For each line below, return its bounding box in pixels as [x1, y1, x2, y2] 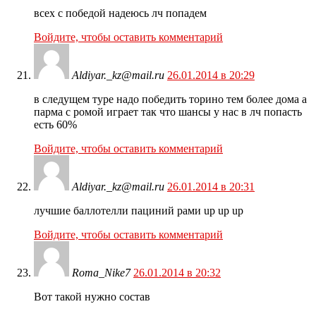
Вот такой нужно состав [34, 291, 150, 303]
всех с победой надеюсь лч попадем [34, 7, 207, 20]
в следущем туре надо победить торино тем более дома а [34, 93, 307, 106]
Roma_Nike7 [72, 267, 130, 279]
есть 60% [34, 119, 77, 131]
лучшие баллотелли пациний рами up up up [34, 205, 243, 217]
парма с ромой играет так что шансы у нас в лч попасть [34, 106, 302, 119]
